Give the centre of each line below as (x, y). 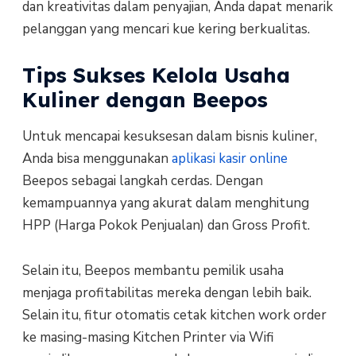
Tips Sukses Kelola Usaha (156, 75)
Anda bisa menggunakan (97, 159)
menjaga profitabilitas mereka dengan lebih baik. (166, 292)
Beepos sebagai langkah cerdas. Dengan (142, 181)
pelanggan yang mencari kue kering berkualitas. (166, 29)
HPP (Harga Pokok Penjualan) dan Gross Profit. (166, 226)
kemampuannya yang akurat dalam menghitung (165, 203)
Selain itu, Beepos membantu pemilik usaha (153, 270)
